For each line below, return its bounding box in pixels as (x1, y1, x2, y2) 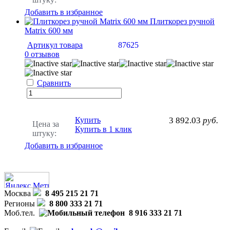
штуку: (32, 128, 56, 138)
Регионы (4, 199, 35, 208)
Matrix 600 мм (25, 26, 73, 35)
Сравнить (37, 78, 71, 87)
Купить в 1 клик (75, 124, 132, 133)
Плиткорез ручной (150, 16, 215, 26)
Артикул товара (27, 40, 83, 49)
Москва (4, 188, 31, 198)
